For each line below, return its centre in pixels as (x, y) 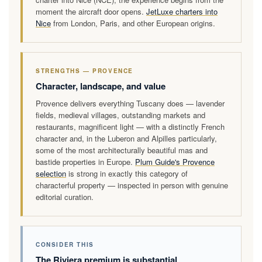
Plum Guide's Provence (175, 161)
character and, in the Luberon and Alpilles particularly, (126, 138)
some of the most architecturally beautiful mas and (122, 150)
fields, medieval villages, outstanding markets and (120, 115)
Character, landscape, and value (101, 86)
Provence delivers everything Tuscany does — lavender (130, 103)
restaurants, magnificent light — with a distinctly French (130, 126)
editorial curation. (65, 196)
